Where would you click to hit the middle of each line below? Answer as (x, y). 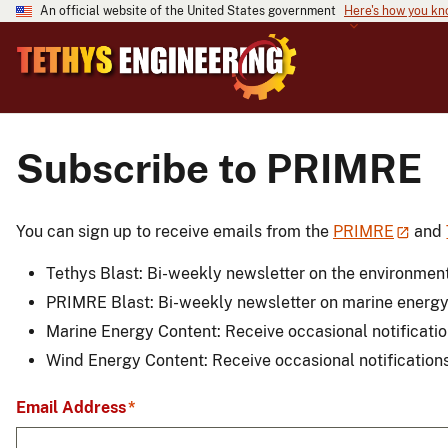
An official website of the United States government (188, 11)
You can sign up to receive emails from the (174, 231)
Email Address (71, 408)
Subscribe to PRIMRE (219, 168)
